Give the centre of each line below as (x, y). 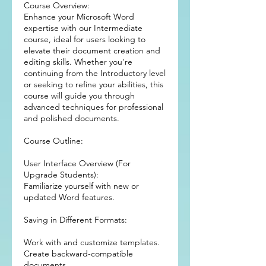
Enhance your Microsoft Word (79, 17)
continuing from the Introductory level (95, 73)
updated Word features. (69, 197)
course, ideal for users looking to (85, 39)
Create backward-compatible (78, 254)
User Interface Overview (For (77, 163)
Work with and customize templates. (92, 242)
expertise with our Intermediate (83, 28)
